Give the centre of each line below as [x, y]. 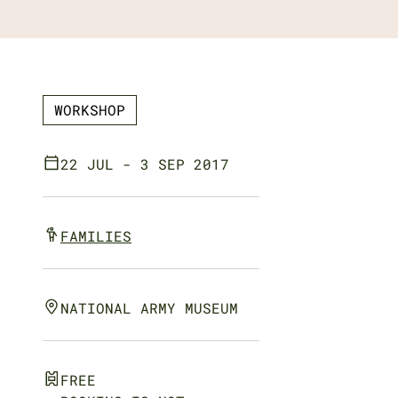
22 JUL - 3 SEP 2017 [145, 164]
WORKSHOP [90, 110]
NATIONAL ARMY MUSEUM [149, 308]
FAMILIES [96, 236]
